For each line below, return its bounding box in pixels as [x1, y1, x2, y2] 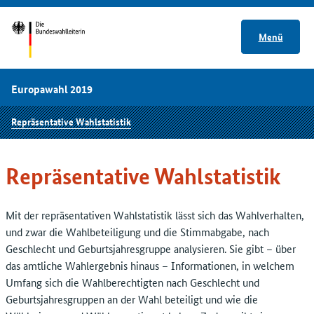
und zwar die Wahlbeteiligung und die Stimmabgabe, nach [6, 224, 269, 240]
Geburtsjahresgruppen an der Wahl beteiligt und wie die [6, 292, 258, 307]
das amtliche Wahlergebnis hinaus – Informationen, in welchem [6, 258, 294, 273]
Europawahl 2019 [11, 81, 93, 97]
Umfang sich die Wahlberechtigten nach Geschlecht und [6, 275, 259, 290]
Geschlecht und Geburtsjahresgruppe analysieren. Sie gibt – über [6, 241, 296, 257]
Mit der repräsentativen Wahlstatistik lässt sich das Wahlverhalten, [6, 207, 304, 223]
